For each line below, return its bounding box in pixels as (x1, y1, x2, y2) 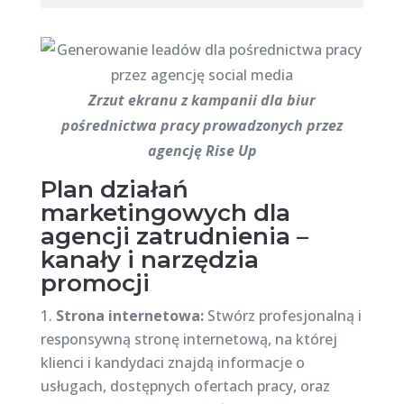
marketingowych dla (40, 198, 290, 227)
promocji (40, 269, 150, 298)
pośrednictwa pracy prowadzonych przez (61, 115, 343, 135)
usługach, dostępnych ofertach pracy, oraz (40, 376, 330, 396)
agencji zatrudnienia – (40, 222, 308, 251)
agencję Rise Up (147, 141, 257, 161)
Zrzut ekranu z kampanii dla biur (88, 90, 316, 110)
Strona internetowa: (55, 306, 204, 326)
